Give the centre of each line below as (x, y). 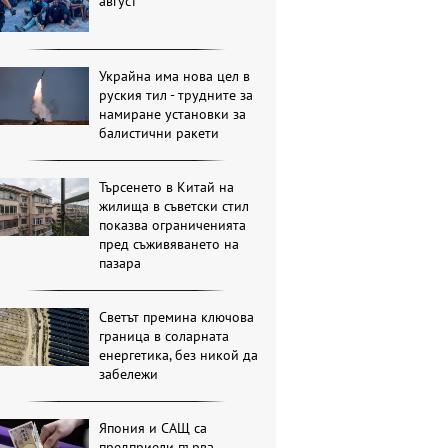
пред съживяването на (169, 243)
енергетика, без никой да (179, 354)
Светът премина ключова (177, 316)
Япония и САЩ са (153, 427)
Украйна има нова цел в (175, 75)
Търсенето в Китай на (167, 186)
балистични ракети (159, 132)
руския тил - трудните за (176, 94)
